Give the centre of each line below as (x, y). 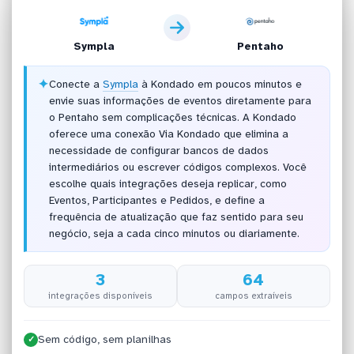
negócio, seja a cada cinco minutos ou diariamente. (174, 234)
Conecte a (75, 85)
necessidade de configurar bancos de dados (158, 151)
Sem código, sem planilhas (105, 340)
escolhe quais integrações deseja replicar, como (168, 184)
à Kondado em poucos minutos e (220, 85)
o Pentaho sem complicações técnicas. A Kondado (172, 118)
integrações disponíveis (101, 295)
